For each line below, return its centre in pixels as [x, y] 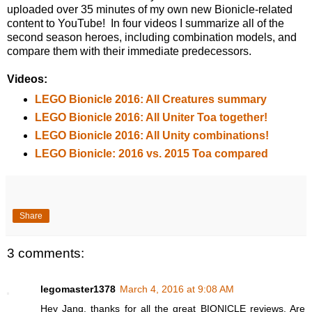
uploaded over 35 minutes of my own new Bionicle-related [150, 9]
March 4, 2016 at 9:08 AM [177, 289]
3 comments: [46, 253]
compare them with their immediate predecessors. [129, 51]
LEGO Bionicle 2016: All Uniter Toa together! [151, 117]
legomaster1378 [78, 289]
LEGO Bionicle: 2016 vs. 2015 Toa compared [151, 153]
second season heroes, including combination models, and [152, 37]
